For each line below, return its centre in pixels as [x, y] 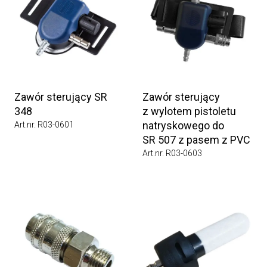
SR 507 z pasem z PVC [196, 140]
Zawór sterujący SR [61, 97]
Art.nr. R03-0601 [44, 125]
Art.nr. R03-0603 [172, 153]
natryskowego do [183, 125]
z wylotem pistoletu [189, 111]
